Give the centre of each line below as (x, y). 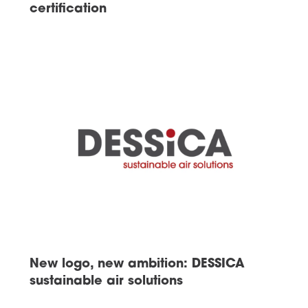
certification (68, 10)
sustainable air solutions (106, 282)
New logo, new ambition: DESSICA (137, 265)
